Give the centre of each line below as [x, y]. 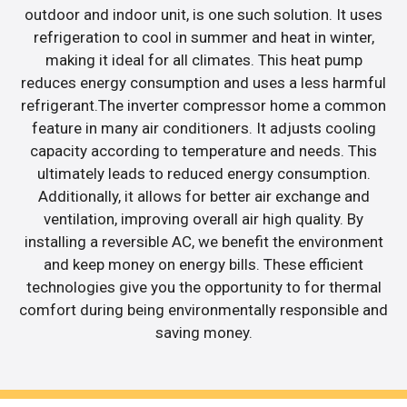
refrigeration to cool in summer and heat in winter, [203, 37]
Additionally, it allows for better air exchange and [203, 196]
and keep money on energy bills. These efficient [203, 264]
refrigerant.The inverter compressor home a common [203, 105]
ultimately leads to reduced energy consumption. [203, 173]
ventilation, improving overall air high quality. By [203, 218]
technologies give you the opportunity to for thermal [203, 287]
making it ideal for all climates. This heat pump [203, 60]
